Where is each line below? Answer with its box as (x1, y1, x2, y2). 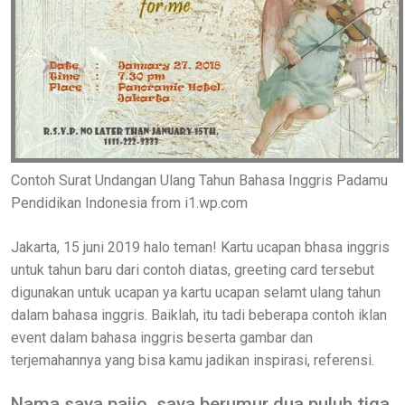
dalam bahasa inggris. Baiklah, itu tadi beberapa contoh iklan (11, 306, 387, 324)
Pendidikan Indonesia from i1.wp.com (11, 193, 248, 212)
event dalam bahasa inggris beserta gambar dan (11, 328, 313, 346)
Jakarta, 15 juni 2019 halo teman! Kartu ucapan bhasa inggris (11, 238, 390, 256)
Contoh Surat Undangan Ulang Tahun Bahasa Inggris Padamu (11, 171, 388, 189)
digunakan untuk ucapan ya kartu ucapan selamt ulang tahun (11, 283, 381, 301)
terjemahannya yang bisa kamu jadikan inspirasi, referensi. (11, 351, 374, 369)
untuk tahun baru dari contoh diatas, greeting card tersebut (11, 260, 374, 278)
